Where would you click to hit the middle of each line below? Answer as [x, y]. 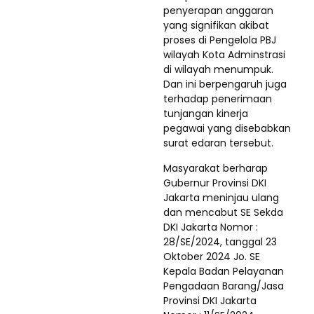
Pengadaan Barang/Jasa [224, 286]
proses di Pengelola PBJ [220, 40]
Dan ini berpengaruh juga [225, 84]
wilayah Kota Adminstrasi [224, 54]
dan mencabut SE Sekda [223, 212]
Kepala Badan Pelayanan [224, 271]
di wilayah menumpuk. [218, 69]
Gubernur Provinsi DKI [215, 183]
